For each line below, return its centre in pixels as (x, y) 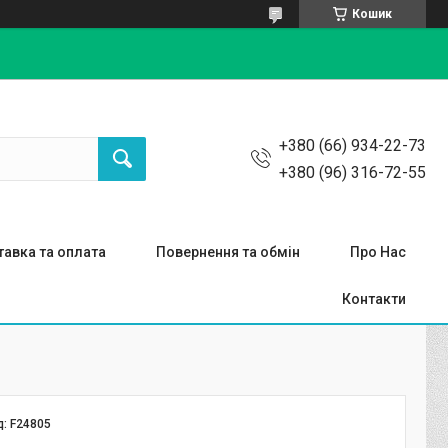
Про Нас (378, 252)
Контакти (374, 299)
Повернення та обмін (228, 252)
